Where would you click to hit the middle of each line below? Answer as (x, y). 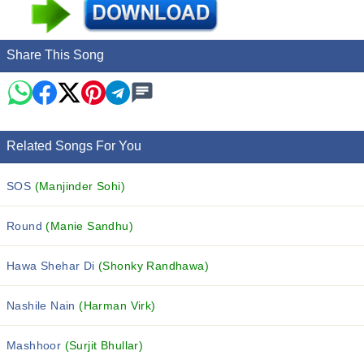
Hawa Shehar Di (53, 266)
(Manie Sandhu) (90, 226)
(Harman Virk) (117, 305)
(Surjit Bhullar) (104, 345)
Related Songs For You (74, 146)
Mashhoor (36, 345)
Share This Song (55, 55)
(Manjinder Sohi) (80, 186)
